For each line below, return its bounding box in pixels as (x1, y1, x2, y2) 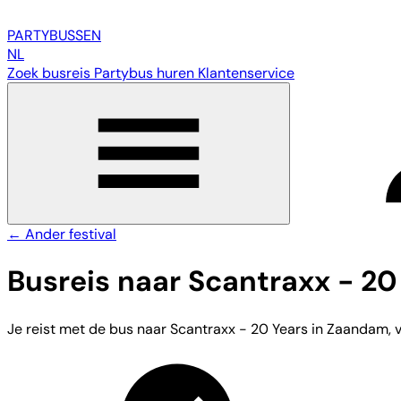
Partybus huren (94, 64, 198, 82)
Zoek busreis (7, 64, 94, 82)
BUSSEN (49, 26, 101, 45)
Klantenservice (198, 64, 294, 82)
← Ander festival (7, 225, 116, 243)
